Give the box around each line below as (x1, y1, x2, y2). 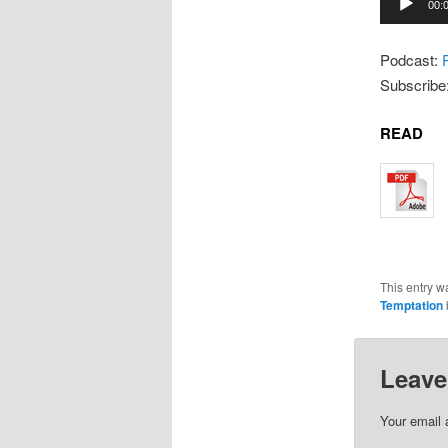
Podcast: (379, 48, 442, 70)
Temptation (379, 295, 443, 314)
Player (378, 7, 421, 29)
